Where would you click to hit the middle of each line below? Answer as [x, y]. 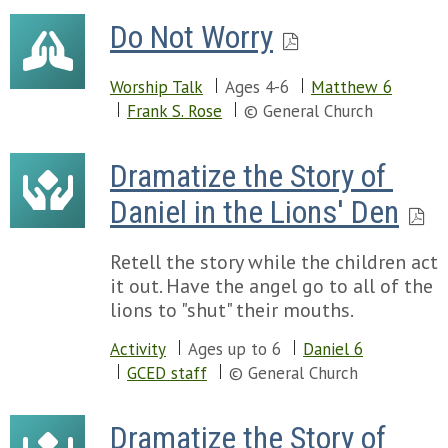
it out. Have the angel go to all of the [271, 286]
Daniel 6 [333, 349]
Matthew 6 [351, 87]
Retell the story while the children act [274, 262]
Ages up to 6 [234, 349]
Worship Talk [156, 87]
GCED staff [167, 373]
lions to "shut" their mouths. [232, 310]
